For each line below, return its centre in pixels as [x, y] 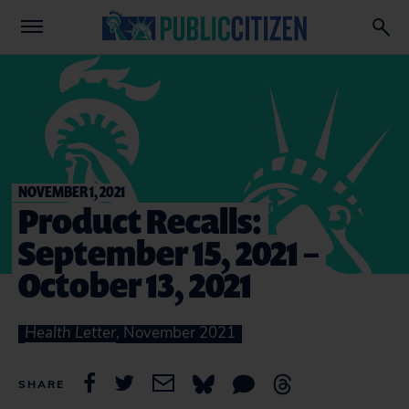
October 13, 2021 [135, 284]
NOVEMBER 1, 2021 [72, 191]
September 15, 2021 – [169, 252]
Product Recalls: [140, 220]
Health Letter [70, 333]
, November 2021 [176, 333]
